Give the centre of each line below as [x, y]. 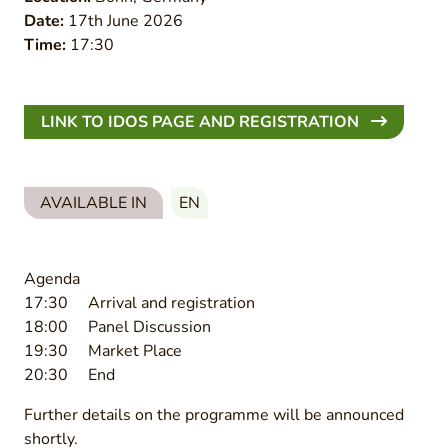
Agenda [52, 279]
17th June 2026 [123, 21]
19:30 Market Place [103, 351]
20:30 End [69, 375]
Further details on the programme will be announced [214, 415]
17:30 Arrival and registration [139, 303]
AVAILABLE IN [93, 203]
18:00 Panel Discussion [117, 327]
